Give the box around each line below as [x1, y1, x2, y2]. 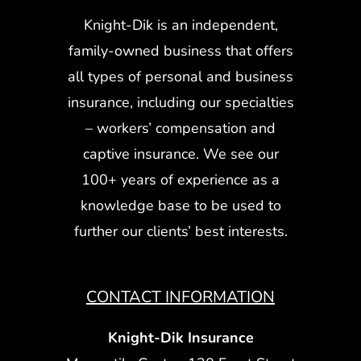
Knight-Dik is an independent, [83, 15, 278, 35]
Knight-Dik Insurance [107, 328, 254, 348]
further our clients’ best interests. [73, 222, 288, 242]
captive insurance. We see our [82, 144, 279, 164]
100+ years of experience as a [81, 170, 280, 190]
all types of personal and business [68, 67, 293, 87]
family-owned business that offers [68, 41, 293, 61]
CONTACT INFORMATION [86, 286, 275, 309]
